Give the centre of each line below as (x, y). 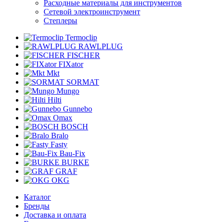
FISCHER (83, 55)
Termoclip (81, 37)
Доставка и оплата (55, 215)
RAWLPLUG (101, 46)
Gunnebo (78, 109)
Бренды (37, 206)
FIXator (71, 64)
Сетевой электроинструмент (92, 12)
